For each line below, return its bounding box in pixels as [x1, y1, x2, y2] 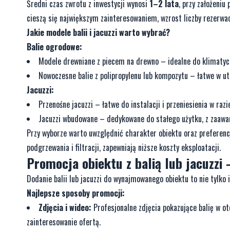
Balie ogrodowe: [27, 41, 82, 53]
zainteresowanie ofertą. [27, 216, 101, 228]
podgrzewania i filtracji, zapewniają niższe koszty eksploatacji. [27, 141, 221, 154]
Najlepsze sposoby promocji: [27, 187, 125, 200]
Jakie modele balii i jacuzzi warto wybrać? [27, 26, 170, 39]
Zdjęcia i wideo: [39, 201, 91, 214]
